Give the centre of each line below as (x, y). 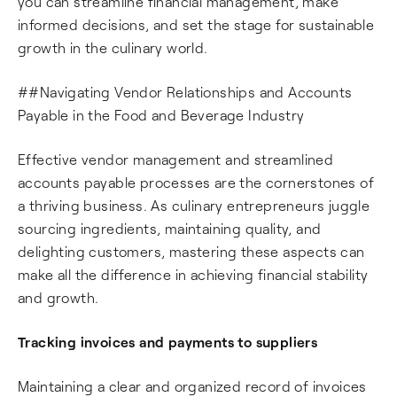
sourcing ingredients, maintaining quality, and (170, 228)
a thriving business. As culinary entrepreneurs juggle (194, 205)
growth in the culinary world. (113, 47)
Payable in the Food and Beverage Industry (161, 115)
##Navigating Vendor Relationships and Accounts (185, 92)
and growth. (58, 297)
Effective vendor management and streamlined (176, 159)
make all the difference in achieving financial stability (193, 274)
